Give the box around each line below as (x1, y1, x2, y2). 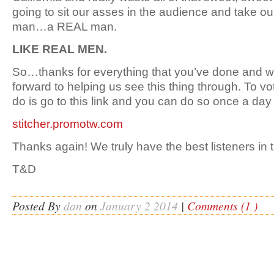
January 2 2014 (100, 198, 178, 213)
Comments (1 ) (187, 198, 257, 213)
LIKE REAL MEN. (12, 42, 107, 56)
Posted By (12, 198, 64, 213)
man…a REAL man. (12, 20, 117, 33)
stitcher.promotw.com (12, 117, 123, 130)
